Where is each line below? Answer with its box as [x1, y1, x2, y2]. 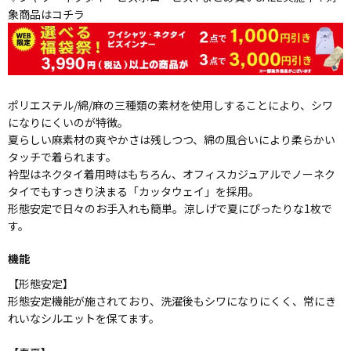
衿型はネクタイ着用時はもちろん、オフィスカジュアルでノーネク [8, 165, 335, 182]
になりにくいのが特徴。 [8, 114, 128, 130]
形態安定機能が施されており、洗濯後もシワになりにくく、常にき [8, 292, 336, 309]
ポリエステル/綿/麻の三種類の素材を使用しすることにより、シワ [8, 96, 333, 113]
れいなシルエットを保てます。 [8, 309, 160, 326]
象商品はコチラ [8, 6, 85, 23]
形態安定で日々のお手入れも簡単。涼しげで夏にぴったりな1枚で [8, 200, 332, 216]
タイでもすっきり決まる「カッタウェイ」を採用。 [8, 183, 259, 199]
